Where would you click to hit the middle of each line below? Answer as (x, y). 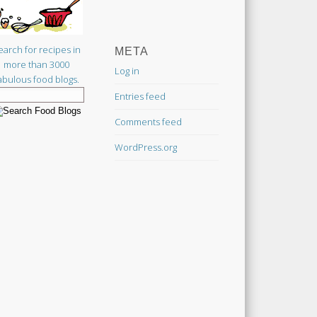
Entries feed (140, 96)
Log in (127, 70)
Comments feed (148, 121)
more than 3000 (37, 64)
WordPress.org (145, 147)
